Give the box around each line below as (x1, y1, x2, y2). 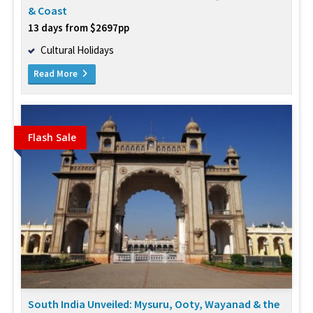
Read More (34, 68, 80, 80)
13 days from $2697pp (28, 21, 129, 35)
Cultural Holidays (41, 43, 114, 57)
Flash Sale (28, 131, 76, 145)
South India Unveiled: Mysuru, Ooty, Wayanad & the (28, 297, 279, 312)
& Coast (28, 3, 67, 18)
